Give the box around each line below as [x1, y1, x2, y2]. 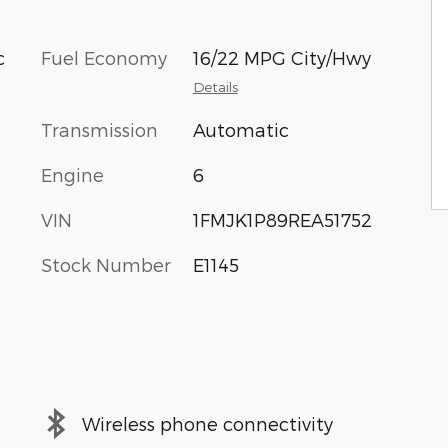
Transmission [41, 118, 158, 140]
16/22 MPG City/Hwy [192, 46, 371, 68]
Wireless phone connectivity [82, 412, 333, 434]
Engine [41, 163, 104, 185]
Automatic [192, 118, 289, 140]
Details [192, 77, 238, 95]
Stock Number [41, 253, 171, 275]
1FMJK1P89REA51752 [192, 208, 372, 230]
